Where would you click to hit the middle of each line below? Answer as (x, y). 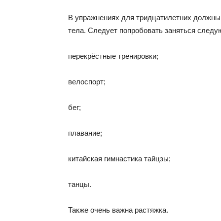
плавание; (85, 133)
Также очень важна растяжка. (118, 210)
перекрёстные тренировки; (113, 56)
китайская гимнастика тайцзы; (119, 159)
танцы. (80, 184)
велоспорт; (87, 82)
